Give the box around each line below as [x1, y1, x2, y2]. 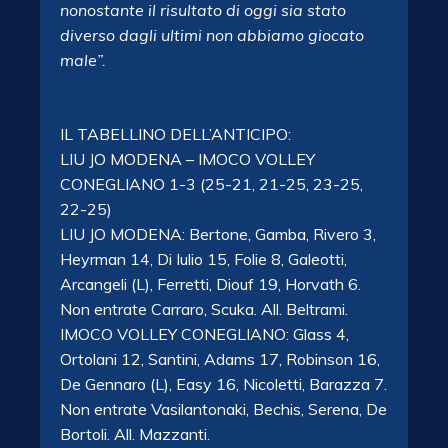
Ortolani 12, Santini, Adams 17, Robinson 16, [60, 349, 380, 369]
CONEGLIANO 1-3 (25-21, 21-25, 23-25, [60, 174, 363, 194]
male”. [60, 50, 106, 70]
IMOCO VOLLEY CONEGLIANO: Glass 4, [60, 324, 349, 344]
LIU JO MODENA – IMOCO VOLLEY [60, 149, 315, 169]
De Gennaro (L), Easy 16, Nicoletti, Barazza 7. [60, 374, 387, 394]
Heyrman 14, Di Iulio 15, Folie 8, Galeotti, [60, 249, 347, 269]
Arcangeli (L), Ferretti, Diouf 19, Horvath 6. [60, 274, 361, 294]
